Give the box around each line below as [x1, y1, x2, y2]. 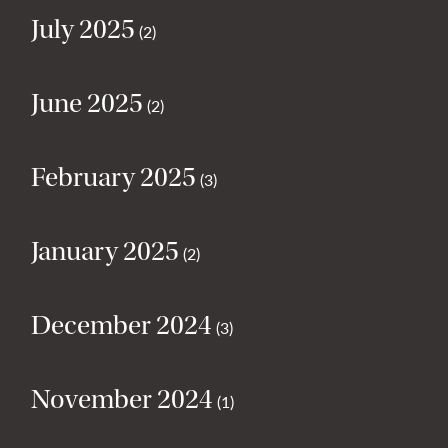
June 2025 [31, 86, 143, 119]
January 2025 [31, 234, 179, 267]
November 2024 [31, 382, 213, 415]
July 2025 [31, 12, 135, 45]
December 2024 [31, 308, 212, 341]
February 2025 [31, 160, 196, 193]
